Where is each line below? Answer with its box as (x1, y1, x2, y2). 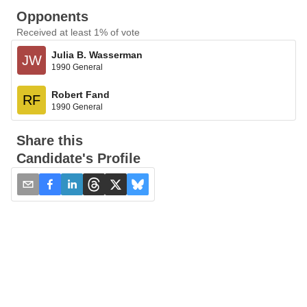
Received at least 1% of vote (16, 27, 140, 38)
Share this (16, 133, 83, 148)
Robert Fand (51, 88, 110, 100)
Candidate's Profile (16, 151, 140, 166)
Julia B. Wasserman (51, 49, 143, 60)
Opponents (16, 9, 88, 24)
